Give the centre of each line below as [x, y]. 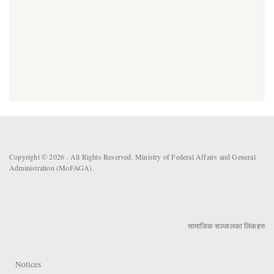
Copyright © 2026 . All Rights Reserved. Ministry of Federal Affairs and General [132, 156]
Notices [28, 264]
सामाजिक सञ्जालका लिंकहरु [226, 226]
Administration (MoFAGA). [52, 167]
